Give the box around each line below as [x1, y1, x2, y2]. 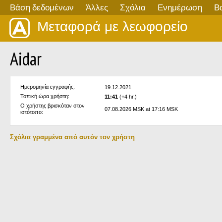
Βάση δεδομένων [10, 2, 74, 13]
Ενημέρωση [158, 2, 202, 13]
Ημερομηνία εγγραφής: [20, 84, 75, 90]
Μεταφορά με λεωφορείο [37, 19, 188, 34]
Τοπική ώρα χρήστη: [20, 93, 69, 99]
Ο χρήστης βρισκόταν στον [20, 103, 85, 109]
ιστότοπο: [20, 109, 43, 115]
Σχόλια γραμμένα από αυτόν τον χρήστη [10, 133, 135, 141]
